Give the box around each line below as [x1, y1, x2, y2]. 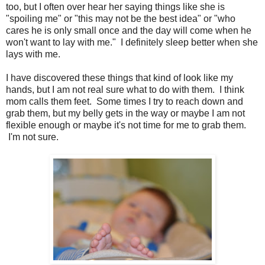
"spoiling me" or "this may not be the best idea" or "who [6, 14, 235, 24]
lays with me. [6, 49, 60, 60]
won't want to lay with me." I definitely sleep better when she [6, 37, 258, 48]
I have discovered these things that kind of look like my [6, 73, 233, 83]
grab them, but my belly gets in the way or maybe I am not [6, 108, 245, 119]
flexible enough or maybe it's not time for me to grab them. [6, 120, 246, 131]
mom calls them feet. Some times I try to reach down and [6, 96, 243, 107]
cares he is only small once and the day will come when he [6, 25, 251, 36]
